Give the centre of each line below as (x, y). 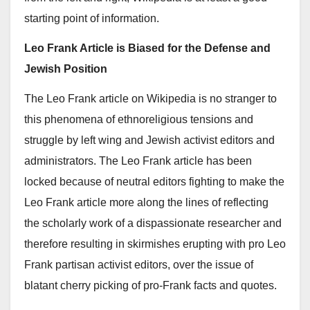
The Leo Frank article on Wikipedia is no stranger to (151, 98)
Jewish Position (66, 69)
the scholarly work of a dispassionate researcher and (153, 223)
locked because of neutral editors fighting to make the (154, 181)
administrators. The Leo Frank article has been (138, 161)
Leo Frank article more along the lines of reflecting (146, 202)
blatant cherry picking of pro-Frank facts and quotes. (151, 285)
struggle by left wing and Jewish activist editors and (149, 140)
